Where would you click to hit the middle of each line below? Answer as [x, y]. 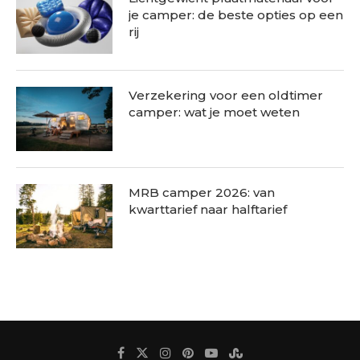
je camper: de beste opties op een [236, 15]
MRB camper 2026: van [202, 192]
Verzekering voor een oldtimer [226, 95]
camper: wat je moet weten [214, 112]
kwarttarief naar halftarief [208, 209]
